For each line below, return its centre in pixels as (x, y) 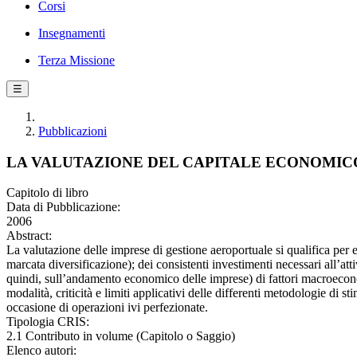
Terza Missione (76, 60)
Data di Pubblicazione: (63, 207)
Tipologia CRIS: (48, 322)
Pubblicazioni (73, 131)
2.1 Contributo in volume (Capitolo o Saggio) (121, 336)
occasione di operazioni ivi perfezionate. (107, 308)
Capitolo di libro (47, 193)
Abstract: (29, 236)
